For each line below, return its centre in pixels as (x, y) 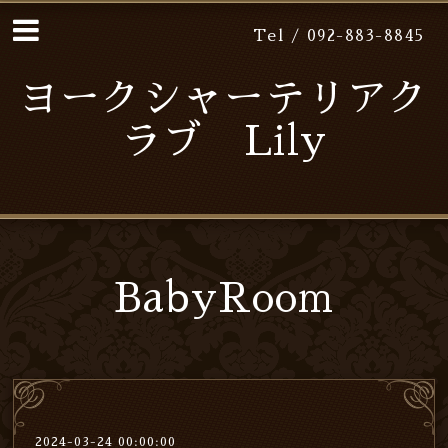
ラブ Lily (223, 142)
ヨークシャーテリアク (223, 99)
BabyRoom (224, 299)
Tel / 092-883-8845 (338, 35)
